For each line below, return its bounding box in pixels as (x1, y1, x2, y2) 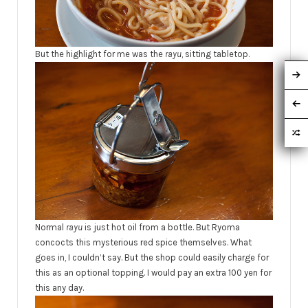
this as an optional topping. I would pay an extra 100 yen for (35, 267, 272, 278)
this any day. (35, 282, 84, 293)
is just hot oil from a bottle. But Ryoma (85, 221, 240, 232)
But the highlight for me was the (35, 49, 165, 60)
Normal (35, 221, 66, 232)
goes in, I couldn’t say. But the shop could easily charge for (35, 252, 269, 263)
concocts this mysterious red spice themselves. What (35, 236, 252, 247)
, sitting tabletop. (181, 49, 250, 60)
